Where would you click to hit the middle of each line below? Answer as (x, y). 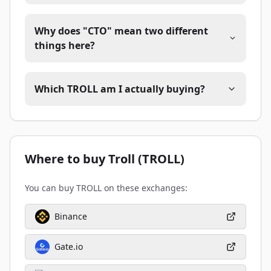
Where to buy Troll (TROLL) (105, 159)
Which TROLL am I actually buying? (120, 89)
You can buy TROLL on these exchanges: (106, 188)
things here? (65, 45)
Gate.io (69, 247)
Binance (71, 216)
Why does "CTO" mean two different (121, 31)
